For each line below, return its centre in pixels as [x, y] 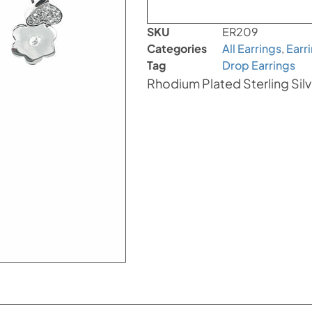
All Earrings [252, 48]
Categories [177, 48]
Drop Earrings [259, 65]
